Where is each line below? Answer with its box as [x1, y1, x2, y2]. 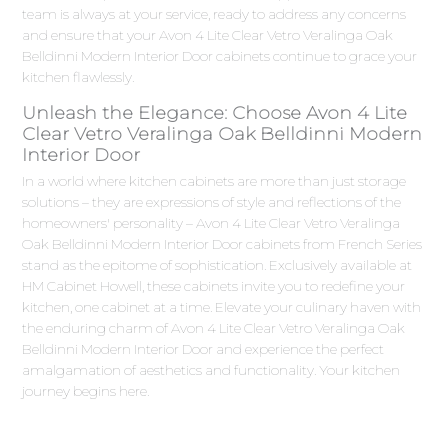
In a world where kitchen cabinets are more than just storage [22, 173, 407, 190]
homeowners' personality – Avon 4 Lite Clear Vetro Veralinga [22, 215, 401, 232]
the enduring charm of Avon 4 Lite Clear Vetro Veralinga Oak [22, 320, 406, 337]
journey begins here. [22, 383, 150, 400]
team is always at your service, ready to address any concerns [22, 6, 407, 23]
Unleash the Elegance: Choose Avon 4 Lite [22, 102, 408, 125]
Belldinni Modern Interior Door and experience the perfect [22, 341, 385, 358]
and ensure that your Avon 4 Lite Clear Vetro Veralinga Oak [22, 27, 394, 44]
